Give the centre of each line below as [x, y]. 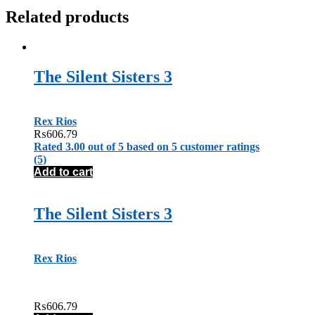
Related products [67, 17]
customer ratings [218, 146]
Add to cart [63, 172]
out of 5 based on [128, 146]
